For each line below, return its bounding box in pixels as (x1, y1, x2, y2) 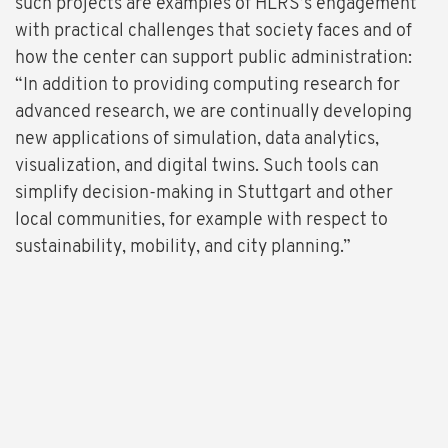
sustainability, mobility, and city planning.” (15, 238, 351, 258)
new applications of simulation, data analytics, (15, 130, 379, 150)
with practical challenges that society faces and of (15, 22, 412, 42)
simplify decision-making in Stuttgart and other (15, 184, 393, 204)
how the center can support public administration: (15, 49, 412, 69)
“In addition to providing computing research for (15, 76, 400, 96)
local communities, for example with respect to (15, 211, 388, 231)
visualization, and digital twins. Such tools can (15, 157, 379, 177)
